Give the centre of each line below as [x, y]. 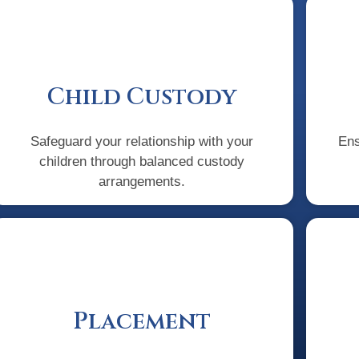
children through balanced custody [141, 162]
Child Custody [141, 98]
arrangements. [141, 182]
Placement [141, 321]
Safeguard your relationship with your [141, 142]
